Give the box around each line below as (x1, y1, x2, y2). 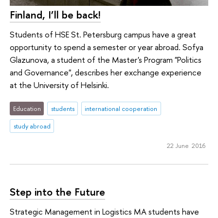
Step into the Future (10, 184, 105, 200)
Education (13, 104, 41, 113)
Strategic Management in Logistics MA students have (10, 205, 199, 217)
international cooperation (85, 104, 158, 113)
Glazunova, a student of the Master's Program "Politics (10, 54, 201, 65)
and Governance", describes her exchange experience (10, 66, 201, 78)
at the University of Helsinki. (10, 79, 109, 91)
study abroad (13, 121, 51, 130)
